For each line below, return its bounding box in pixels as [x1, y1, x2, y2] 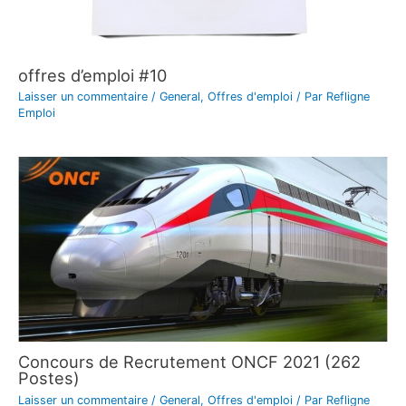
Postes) [18, 368, 80, 389]
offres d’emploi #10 [18, 64, 167, 85]
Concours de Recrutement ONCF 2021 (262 [18, 352, 361, 372]
